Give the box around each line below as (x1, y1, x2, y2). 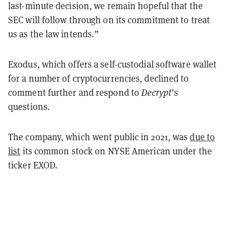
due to (190, 131, 215, 143)
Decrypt (141, 86, 172, 98)
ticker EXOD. (8, 159, 60, 171)
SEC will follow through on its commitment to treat (8, 14, 210, 26)
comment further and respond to (8, 86, 142, 98)
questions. (8, 100, 52, 112)
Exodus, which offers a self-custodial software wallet (8, 58, 217, 70)
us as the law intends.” (8, 28, 99, 40)
